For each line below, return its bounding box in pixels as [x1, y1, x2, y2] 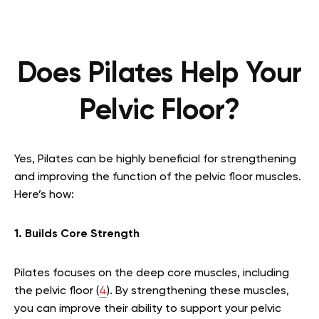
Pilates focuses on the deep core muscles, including [14, 268, 289, 280]
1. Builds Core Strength [14, 229, 140, 241]
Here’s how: [14, 189, 74, 202]
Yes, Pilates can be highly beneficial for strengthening [14, 154, 296, 166]
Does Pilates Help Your [16, 60, 303, 89]
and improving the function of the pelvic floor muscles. [14, 172, 301, 184]
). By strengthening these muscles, [107, 286, 289, 298]
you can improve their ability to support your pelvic [14, 303, 281, 315]
